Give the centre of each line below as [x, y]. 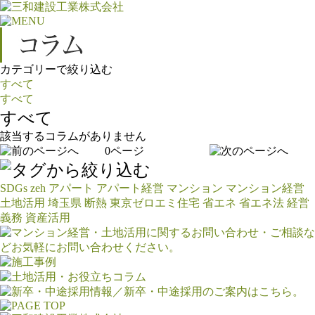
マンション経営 [265, 188]
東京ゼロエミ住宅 [155, 203]
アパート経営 [130, 188]
